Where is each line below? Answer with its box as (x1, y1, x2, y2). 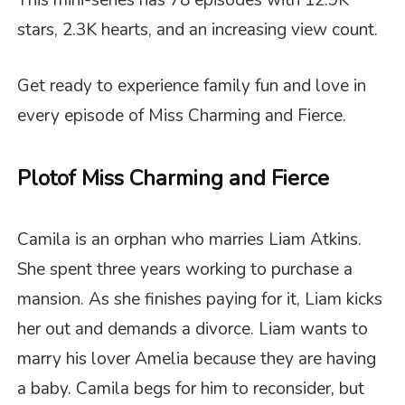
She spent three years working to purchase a (17, 258, 353, 282)
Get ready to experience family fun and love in (17, 73, 367, 98)
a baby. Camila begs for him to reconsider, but (17, 377, 365, 401)
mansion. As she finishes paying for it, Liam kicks (17, 287, 383, 312)
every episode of (17, 103, 149, 127)
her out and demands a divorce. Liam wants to (17, 317, 369, 342)
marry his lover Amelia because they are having (17, 347, 377, 372)
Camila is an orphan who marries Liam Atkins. (17, 228, 363, 252)
